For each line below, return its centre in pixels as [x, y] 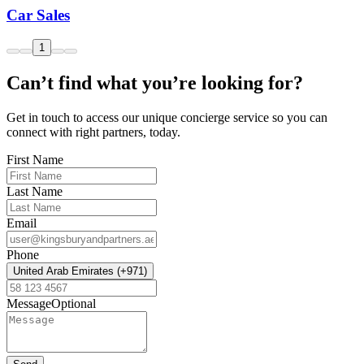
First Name [35, 160]
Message [29, 304]
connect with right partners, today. [93, 132]
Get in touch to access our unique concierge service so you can [167, 118]
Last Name [35, 192]
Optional [74, 304]
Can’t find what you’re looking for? [155, 83]
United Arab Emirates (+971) [80, 271]
